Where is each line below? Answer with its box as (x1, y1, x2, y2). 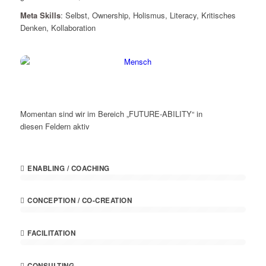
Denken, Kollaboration (20, 22, 96, 34)
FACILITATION (27, 227, 76, 238)
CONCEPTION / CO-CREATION (27, 195, 132, 206)
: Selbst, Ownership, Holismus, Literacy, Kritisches (60, 9, 236, 21)
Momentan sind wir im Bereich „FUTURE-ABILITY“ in (20, 107, 202, 119)
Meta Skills (20, 9, 61, 21)
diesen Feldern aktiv (20, 120, 90, 132)
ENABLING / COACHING (27, 163, 110, 173)
